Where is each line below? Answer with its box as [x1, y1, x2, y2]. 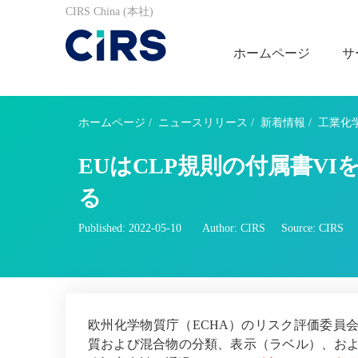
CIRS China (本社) [66, 6, 153, 18]
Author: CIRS [202, 222, 266, 234]
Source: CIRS [281, 222, 344, 234]
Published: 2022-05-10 [78, 222, 181, 234]
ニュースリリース [158, 117, 248, 129]
